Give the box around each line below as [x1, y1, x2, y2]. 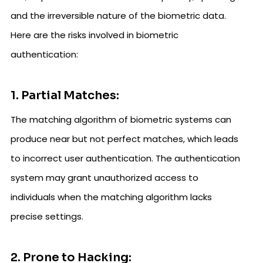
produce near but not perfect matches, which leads [11, 133, 238, 146]
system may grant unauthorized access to [11, 171, 198, 184]
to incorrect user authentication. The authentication [11, 152, 240, 165]
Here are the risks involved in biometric [11, 29, 178, 42]
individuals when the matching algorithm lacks [11, 191, 212, 204]
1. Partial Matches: [11, 88, 119, 103]
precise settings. [11, 210, 83, 223]
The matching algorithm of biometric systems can [11, 113, 231, 126]
